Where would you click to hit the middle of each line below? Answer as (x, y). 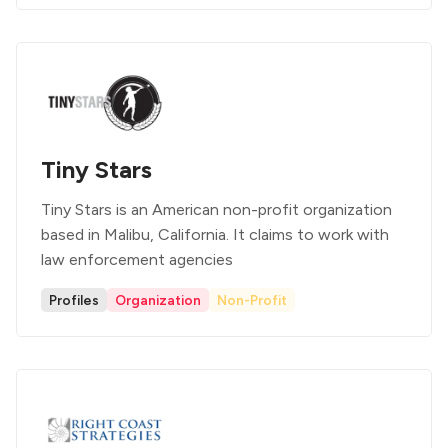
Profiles (74, 300)
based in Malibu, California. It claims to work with (215, 234)
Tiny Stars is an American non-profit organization (216, 209)
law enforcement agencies (137, 259)
